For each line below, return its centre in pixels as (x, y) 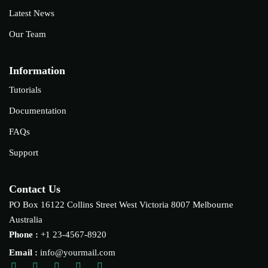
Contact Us (35, 189)
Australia (26, 220)
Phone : (25, 234)
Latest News (32, 13)
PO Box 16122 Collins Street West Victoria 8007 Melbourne (121, 205)
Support (24, 153)
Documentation (38, 111)
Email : (25, 252)
